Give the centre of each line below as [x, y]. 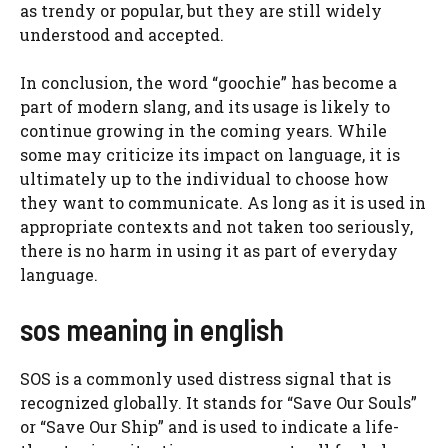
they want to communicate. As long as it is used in [223, 202]
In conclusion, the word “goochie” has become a [208, 82]
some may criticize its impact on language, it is [210, 154]
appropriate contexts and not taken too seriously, [216, 226]
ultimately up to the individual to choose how [204, 178]
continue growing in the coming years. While [203, 130]
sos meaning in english [152, 328]
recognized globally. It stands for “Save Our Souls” [218, 402]
